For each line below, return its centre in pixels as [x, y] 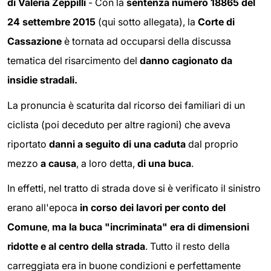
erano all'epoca [44, 208]
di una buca [164, 163]
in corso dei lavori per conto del [153, 208]
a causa [58, 163]
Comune [27, 227]
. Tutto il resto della [188, 247]
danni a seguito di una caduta [117, 144]
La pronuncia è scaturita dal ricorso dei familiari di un [126, 105]
